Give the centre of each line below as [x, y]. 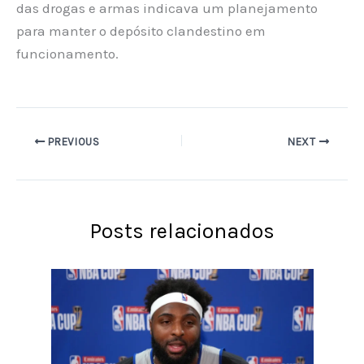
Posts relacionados [182, 232]
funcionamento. [67, 53]
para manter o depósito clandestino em [141, 30]
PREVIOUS [72, 141]
